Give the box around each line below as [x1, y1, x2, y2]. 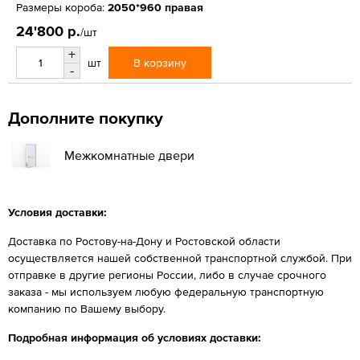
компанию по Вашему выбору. [8, 301, 166, 315]
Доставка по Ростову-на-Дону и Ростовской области [8, 234, 280, 247]
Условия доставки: [8, 205, 107, 219]
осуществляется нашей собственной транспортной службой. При [8, 251, 352, 264]
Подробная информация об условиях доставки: [8, 330, 261, 344]
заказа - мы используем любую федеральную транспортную [8, 284, 324, 298]
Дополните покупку [8, 108, 163, 127]
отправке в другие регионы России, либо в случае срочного [8, 268, 326, 281]
